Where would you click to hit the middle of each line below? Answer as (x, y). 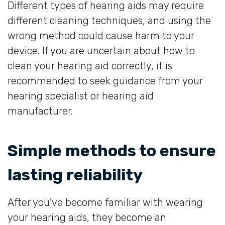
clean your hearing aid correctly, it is (90, 66)
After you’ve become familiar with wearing (105, 202)
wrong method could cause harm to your (101, 35)
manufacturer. (40, 111)
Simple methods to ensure (112, 150)
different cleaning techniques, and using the (109, 20)
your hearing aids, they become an (87, 217)
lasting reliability (75, 175)
